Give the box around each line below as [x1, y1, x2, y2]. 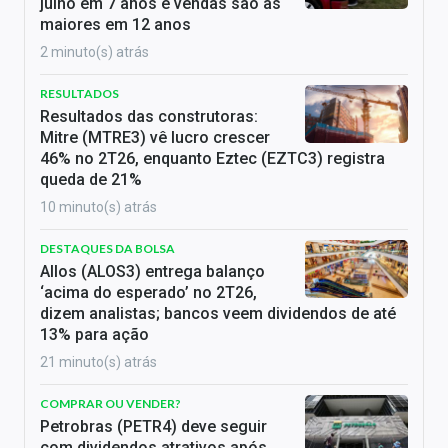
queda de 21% [40, 169, 142, 189]
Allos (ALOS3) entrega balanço [40, 261, 265, 281]
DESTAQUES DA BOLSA [40, 240, 175, 256]
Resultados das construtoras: [40, 106, 258, 126]
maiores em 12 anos [40, 14, 191, 34]
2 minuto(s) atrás [40, 43, 149, 60]
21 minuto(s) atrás [40, 353, 157, 370]
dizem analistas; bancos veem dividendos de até [40, 303, 396, 323]
